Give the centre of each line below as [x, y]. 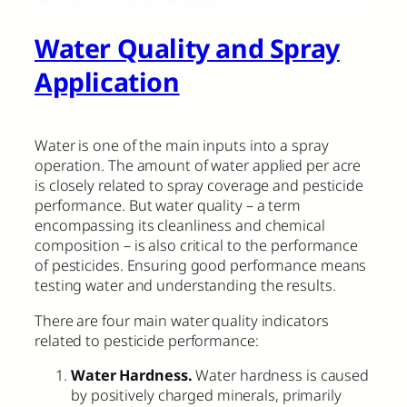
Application [107, 82]
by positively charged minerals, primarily [206, 395]
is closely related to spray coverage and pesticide [199, 186]
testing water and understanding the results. [185, 286]
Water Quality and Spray [187, 49]
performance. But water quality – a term [168, 206]
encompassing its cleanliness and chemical [180, 226]
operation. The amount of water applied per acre [198, 166]
